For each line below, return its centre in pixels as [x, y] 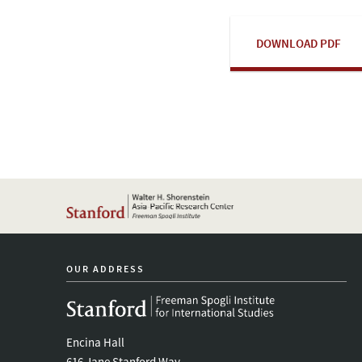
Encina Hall [95, 342]
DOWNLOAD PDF [299, 43]
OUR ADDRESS [105, 269]
